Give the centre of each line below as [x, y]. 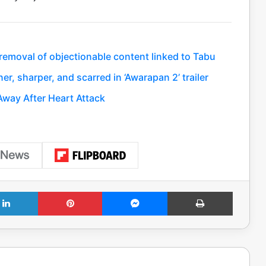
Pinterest [118, 191]
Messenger [188, 191]
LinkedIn [53, 191]
